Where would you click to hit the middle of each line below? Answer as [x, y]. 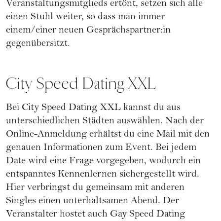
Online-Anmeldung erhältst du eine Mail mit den [108, 135]
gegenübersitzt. [38, 44]
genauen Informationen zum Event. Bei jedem [101, 148]
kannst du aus [151, 108]
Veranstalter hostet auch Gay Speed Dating [95, 215]
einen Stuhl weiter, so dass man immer [85, 17]
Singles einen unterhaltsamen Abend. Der [92, 201]
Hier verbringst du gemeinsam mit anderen [95, 188]
